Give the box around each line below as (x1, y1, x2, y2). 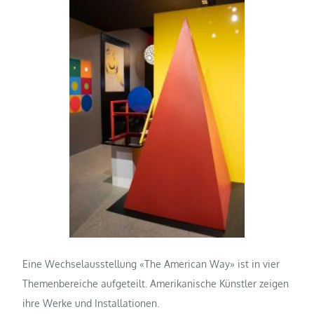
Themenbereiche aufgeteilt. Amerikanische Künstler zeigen (22, 277, 289, 289)
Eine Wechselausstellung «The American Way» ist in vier (22, 257, 280, 270)
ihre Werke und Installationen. (22, 296, 160, 309)
